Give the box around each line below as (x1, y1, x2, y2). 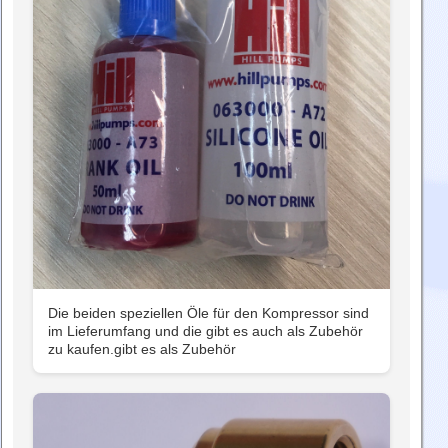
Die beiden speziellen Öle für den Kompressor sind (48, 304, 369, 321)
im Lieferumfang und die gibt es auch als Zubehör (48, 322, 363, 339)
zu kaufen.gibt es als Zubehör (48, 340, 236, 357)
